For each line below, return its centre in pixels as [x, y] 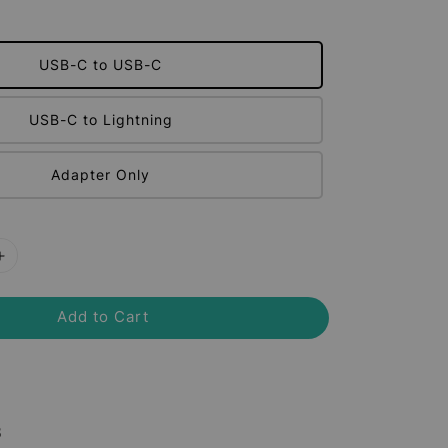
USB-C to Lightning [100, 119]
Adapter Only [101, 174]
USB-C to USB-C [101, 64]
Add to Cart [103, 316]
